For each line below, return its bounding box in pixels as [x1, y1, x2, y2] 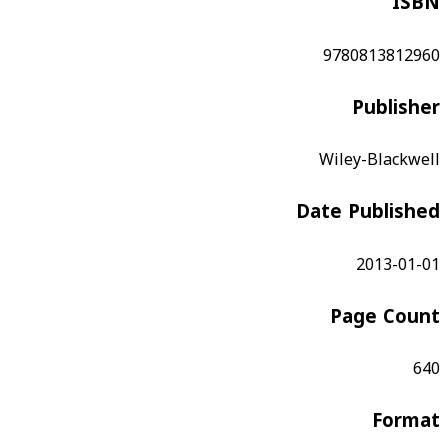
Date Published [296, 194, 440, 231]
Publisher [352, 89, 440, 126]
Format [372, 403, 440, 439]
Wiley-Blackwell [319, 144, 440, 176]
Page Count [330, 298, 440, 335]
